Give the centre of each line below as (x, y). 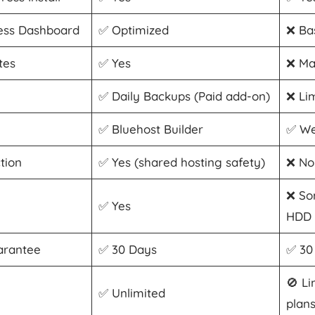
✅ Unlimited (131, 292)
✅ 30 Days (127, 249)
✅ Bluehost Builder (150, 129)
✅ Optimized (133, 30)
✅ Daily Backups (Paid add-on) (184, 96)
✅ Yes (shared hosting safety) (181, 162)
